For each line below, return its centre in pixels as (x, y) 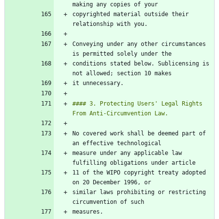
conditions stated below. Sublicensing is (141, 64)
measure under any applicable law (127, 153)
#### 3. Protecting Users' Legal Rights (137, 104)
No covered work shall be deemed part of (139, 134)
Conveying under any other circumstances (139, 44)
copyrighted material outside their (131, 14)
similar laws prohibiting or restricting (139, 192)
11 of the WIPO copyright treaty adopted (139, 173)
